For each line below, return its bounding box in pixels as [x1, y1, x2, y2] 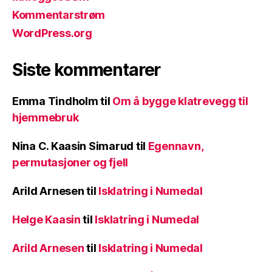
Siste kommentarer [12, 59, 161, 81]
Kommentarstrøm [12, 8, 106, 22]
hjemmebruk [12, 111, 79, 124]
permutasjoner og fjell [12, 156, 129, 169]
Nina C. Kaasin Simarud [12, 140, 134, 153]
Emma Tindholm [12, 95, 98, 108]
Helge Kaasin [12, 213, 81, 226]
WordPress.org [12, 27, 92, 40]
